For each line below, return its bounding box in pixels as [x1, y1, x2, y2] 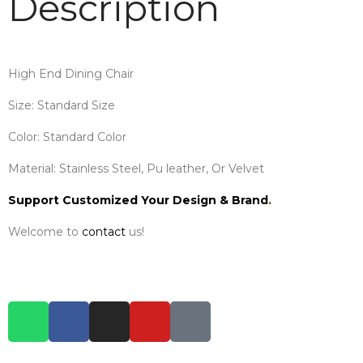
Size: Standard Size [7, 97, 115, 113]
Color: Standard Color [7, 129, 126, 144]
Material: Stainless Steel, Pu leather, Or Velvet [7, 160, 264, 176]
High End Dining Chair [7, 66, 134, 81]
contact [81, 224, 126, 239]
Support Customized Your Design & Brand [7, 192, 268, 207]
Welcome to [7, 224, 82, 239]
